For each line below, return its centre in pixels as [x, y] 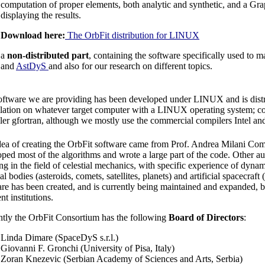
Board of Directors [206, 218]
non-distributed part [48, 56]
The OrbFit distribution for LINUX [132, 35]
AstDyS [32, 66]
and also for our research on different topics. [130, 66]
